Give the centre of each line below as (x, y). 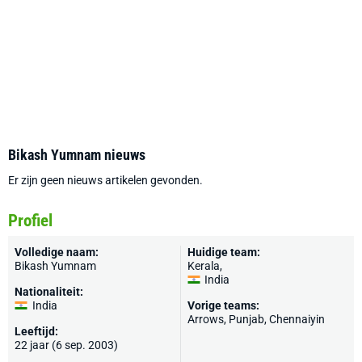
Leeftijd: (36, 331)
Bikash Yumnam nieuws (77, 155)
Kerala (204, 266)
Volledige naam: (57, 252)
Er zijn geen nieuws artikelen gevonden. (105, 180)
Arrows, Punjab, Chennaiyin (256, 319)
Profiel (30, 221)
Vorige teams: (223, 305)
